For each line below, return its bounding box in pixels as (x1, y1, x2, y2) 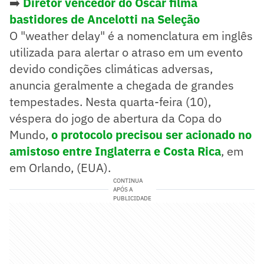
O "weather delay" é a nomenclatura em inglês (9, 27, 253, 44)
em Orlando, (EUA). (9, 159, 111, 176)
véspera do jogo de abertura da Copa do (9, 110, 222, 126)
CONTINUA (113, 176, 143, 184)
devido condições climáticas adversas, (9, 60, 213, 77)
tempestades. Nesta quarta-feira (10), (9, 93, 211, 110)
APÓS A (113, 185, 133, 193)
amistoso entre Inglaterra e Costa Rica (9, 143, 221, 159)
